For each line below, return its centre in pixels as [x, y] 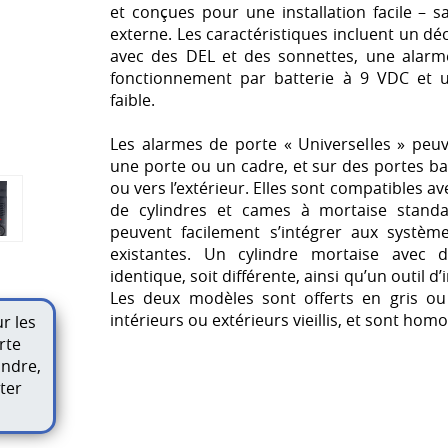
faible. [132, 100]
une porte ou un [173, 166]
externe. [143, 34]
